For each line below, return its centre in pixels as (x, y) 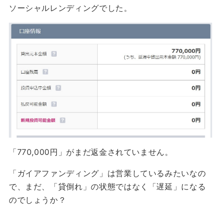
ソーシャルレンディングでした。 (70, 8)
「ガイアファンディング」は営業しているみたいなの (107, 173)
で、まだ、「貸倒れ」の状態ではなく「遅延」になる (107, 187)
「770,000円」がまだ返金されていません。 (91, 152)
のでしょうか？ (37, 200)
